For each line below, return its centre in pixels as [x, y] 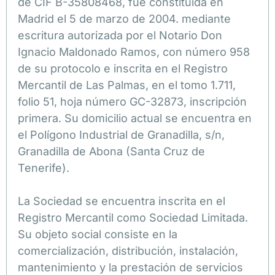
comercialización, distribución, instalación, [128, 250]
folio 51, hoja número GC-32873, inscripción [132, 101]
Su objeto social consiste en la [98, 234]
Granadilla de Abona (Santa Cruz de [111, 151]
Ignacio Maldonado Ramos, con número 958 [134, 52]
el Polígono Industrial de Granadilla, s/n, [121, 134]
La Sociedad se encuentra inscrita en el [122, 201]
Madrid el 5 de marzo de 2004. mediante [124, 18]
